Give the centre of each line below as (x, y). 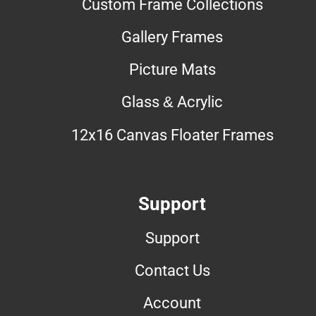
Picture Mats (172, 69)
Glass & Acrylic (172, 101)
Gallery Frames (172, 36)
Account (172, 302)
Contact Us (172, 270)
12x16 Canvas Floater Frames (172, 134)
